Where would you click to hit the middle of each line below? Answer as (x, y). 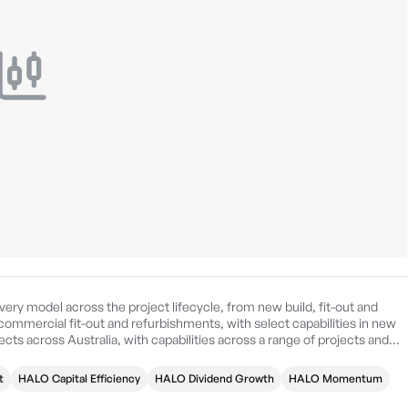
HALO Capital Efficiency (79, 378)
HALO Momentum (336, 378)
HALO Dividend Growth (214, 378)
